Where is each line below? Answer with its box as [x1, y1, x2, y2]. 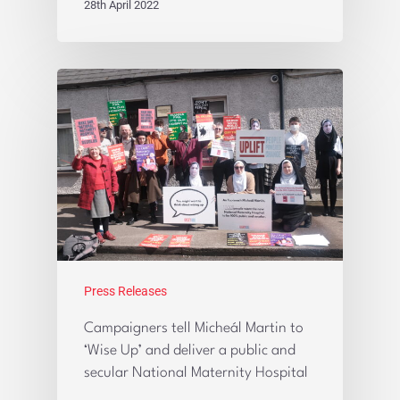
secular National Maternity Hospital [84, 366, 308, 381]
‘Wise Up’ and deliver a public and [84, 344, 296, 359]
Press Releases [84, 284, 167, 299]
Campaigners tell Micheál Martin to [84, 321, 304, 337]
